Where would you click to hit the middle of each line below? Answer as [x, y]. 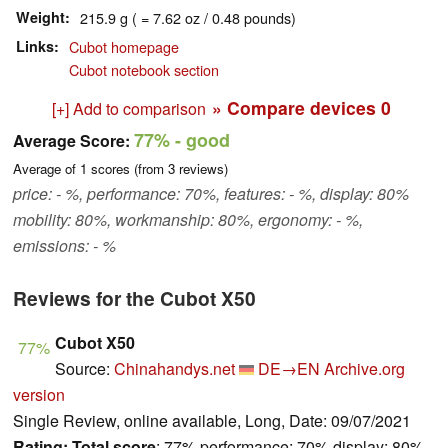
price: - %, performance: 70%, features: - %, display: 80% [211, 194]
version [39, 395]
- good [200, 140]
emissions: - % [64, 246]
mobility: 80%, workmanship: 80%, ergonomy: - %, [188, 220]
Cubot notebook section [144, 70]
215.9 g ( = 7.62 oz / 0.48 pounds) [188, 18]
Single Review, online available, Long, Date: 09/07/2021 [212, 421]
